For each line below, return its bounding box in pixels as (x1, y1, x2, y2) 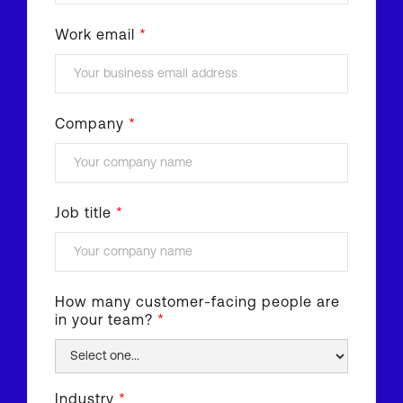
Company (55, 118, 129, 133)
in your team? (55, 314, 157, 329)
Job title (55, 207, 116, 222)
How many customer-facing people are (55, 296, 340, 311)
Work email (55, 29, 139, 44)
